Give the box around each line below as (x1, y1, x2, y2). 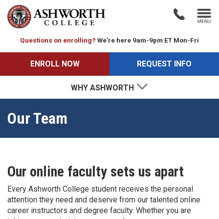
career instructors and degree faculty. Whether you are (7, 205, 191, 215)
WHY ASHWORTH (70, 83, 136, 92)
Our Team (7, 109, 67, 128)
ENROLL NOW (30, 59, 80, 68)
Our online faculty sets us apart (7, 163, 184, 180)
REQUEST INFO (137, 59, 192, 68)
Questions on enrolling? (20, 36, 96, 44)
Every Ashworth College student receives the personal (7, 184, 193, 194)
